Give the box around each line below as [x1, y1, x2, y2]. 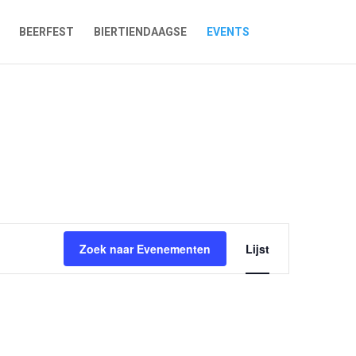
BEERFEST [18, 25, 74, 38]
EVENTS [206, 25, 250, 38]
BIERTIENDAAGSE [93, 25, 187, 38]
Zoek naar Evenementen [79, 241, 211, 257]
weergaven [256, 239, 344, 259]
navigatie [256, 257, 331, 277]
